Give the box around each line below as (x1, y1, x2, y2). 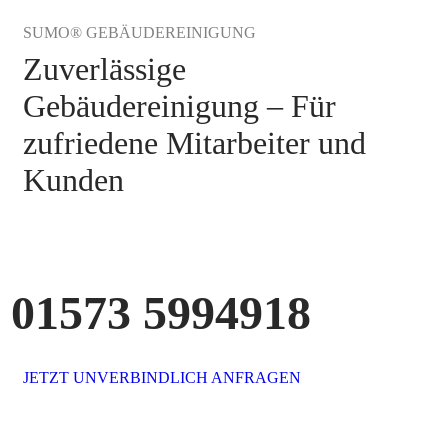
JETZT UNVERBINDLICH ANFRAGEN (23, 368, 301, 386)
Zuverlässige (23, 50, 186, 87)
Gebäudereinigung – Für (23, 87, 336, 124)
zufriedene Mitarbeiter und (23, 124, 366, 161)
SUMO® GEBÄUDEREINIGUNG (23, 23, 256, 41)
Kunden (23, 161, 124, 198)
